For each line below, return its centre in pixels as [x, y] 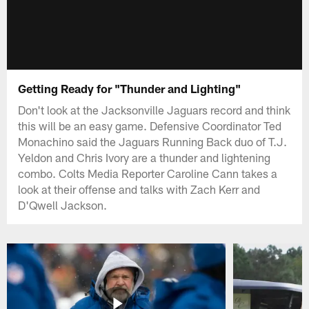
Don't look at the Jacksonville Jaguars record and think [154, 109]
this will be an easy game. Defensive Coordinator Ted [150, 125]
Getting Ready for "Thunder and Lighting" [130, 88]
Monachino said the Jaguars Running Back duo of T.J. [153, 141]
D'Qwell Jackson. [63, 205]
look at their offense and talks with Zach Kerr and [139, 189]
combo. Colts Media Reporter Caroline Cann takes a [148, 173]
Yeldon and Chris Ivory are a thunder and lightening [144, 157]
